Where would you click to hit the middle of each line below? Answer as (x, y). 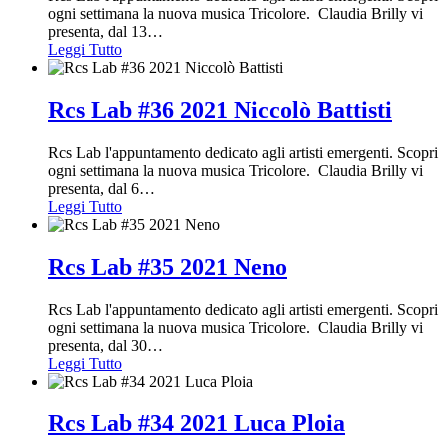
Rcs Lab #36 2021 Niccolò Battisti (220, 109)
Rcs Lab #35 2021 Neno (167, 266)
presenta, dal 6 (93, 188)
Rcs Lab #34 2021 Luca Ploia (196, 423)
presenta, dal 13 (97, 31)
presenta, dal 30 (97, 345)
